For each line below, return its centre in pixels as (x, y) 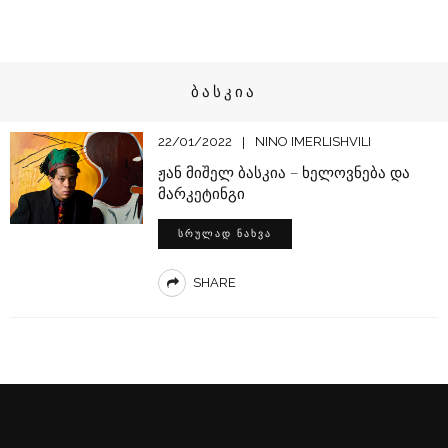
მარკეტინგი (201, 193)
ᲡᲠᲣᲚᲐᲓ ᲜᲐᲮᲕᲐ (224, 234)
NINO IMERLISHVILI (312, 141)
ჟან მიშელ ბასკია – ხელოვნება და (283, 172)
